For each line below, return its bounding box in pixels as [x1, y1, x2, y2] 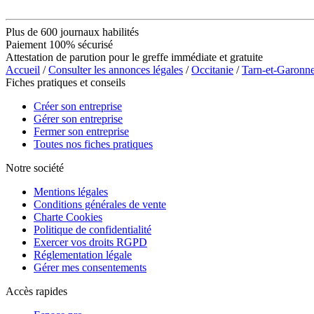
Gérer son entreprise [34, 112, 123, 125]
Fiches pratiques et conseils [6, 76, 125, 88]
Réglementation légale [34, 248, 132, 261]
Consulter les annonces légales [48, 63, 183, 76]
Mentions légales [34, 185, 108, 198]
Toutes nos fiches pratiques [34, 137, 153, 150]
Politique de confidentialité [34, 223, 151, 235]
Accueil [6, 63, 40, 76]
